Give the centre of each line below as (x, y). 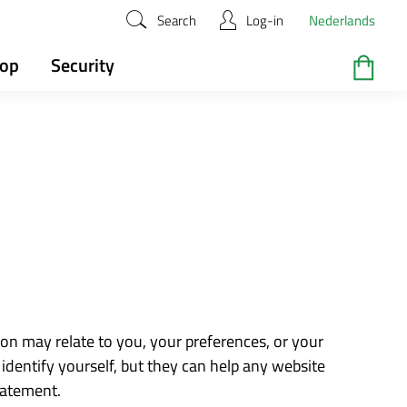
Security (83, 65)
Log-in (265, 20)
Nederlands (342, 20)
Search (177, 20)
